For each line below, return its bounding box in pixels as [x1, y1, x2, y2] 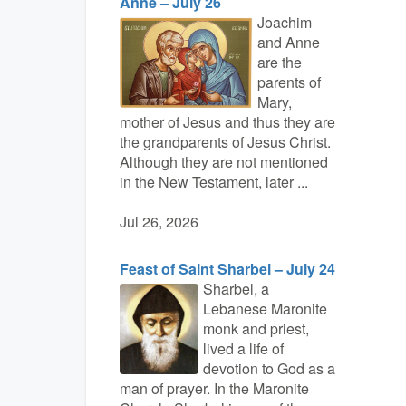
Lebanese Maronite [202, 298, 327, 319]
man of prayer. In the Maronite [120, 378, 309, 399]
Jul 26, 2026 [120, 211, 198, 232]
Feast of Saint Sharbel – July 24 [120, 258, 335, 279]
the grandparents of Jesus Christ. [120, 131, 331, 152]
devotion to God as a [202, 358, 335, 379]
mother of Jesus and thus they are [120, 111, 335, 132]
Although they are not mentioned [120, 151, 328, 172]
